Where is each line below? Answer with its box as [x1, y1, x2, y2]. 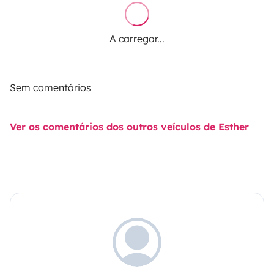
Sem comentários [10, 81, 91, 94]
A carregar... [109, 32, 165, 45]
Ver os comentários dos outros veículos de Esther [10, 120, 249, 133]
